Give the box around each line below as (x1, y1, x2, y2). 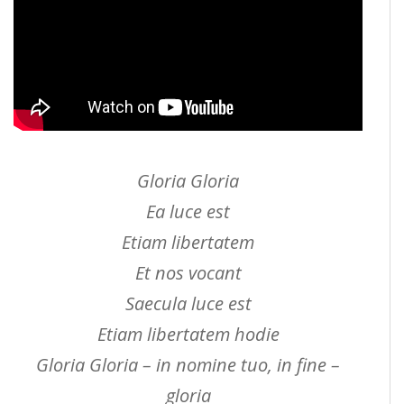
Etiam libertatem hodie (96, 322, 280, 347)
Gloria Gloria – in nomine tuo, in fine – (36, 353, 340, 378)
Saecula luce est (124, 291, 252, 317)
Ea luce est (146, 199, 230, 225)
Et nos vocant (134, 261, 242, 286)
